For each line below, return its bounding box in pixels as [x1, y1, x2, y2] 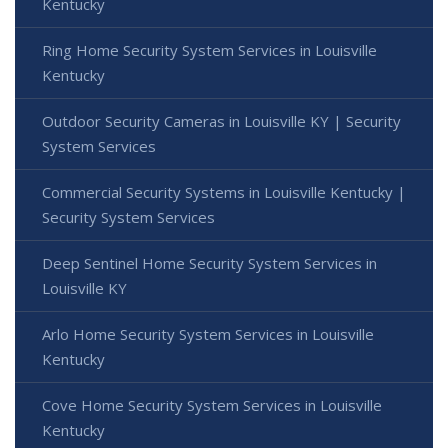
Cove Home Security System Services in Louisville [42, 394, 382, 415]
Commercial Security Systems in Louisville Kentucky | [42, 181, 406, 202]
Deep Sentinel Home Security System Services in [42, 252, 377, 273]
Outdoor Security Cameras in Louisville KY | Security [42, 110, 401, 131]
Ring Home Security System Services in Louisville [42, 39, 377, 60]
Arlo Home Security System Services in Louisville [42, 323, 374, 344]
